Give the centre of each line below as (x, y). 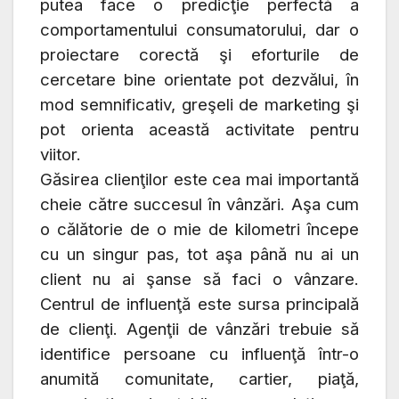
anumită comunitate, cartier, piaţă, (199, 379)
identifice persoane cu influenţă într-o (199, 354)
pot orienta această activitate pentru (199, 130)
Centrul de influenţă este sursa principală (199, 305)
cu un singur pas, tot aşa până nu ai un (199, 255)
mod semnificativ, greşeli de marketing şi (199, 105)
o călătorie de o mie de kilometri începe (199, 230)
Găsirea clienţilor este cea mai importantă (199, 180)
